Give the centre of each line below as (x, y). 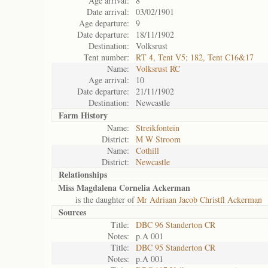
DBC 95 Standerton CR (176, 247)
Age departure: (104, 23)
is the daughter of (98, 200)
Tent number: (106, 57)
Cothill (147, 150)
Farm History (83, 115)
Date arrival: (108, 12)
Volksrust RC (158, 68)
